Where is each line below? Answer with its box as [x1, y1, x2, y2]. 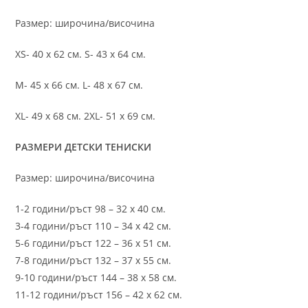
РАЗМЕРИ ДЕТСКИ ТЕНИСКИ [15, 140, 152, 153]
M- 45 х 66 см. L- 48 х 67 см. [15, 78, 144, 91]
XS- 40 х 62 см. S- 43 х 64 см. [15, 47, 146, 60]
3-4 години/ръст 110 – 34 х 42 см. [15, 219, 172, 232]
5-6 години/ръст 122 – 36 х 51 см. [15, 236, 172, 250]
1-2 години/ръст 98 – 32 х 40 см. [15, 201, 166, 215]
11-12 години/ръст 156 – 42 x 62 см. [15, 287, 183, 301]
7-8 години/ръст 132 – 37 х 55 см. [15, 253, 172, 267]
